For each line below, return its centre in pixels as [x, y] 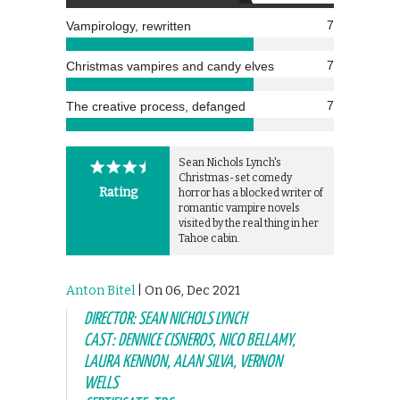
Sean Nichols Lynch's [230, 162]
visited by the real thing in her [249, 223]
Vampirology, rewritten [129, 25]
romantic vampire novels [239, 208]
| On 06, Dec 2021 [187, 290]
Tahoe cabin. [209, 238]
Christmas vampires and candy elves [170, 66]
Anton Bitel [100, 290]
